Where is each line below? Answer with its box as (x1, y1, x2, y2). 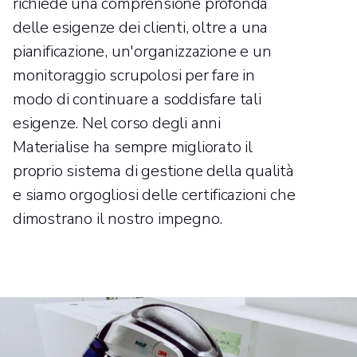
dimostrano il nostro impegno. (13, 207, 223, 229)
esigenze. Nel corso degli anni (13, 112, 222, 134)
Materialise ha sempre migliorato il (13, 135, 253, 158)
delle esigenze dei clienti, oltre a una (13, 16, 269, 38)
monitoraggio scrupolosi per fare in (13, 64, 255, 86)
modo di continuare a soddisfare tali (13, 88, 261, 110)
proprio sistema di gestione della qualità (13, 159, 294, 182)
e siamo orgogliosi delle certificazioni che (13, 183, 296, 206)
